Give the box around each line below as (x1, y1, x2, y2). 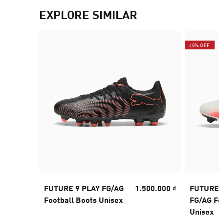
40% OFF (189, 42, 210, 48)
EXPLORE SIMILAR (39, 7, 137, 22)
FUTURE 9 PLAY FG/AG (44, 183, 124, 193)
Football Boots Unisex (44, 195, 123, 205)
